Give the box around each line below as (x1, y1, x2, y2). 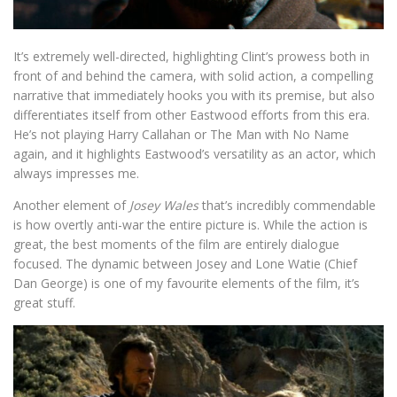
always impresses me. (13, 165, 143, 183)
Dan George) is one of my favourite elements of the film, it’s (13, 275, 360, 292)
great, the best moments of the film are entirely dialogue (13, 236, 339, 253)
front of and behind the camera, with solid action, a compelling (13, 67, 373, 85)
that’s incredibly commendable (202, 197, 376, 214)
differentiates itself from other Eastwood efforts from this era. (13, 106, 370, 124)
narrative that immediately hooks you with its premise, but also (13, 87, 375, 105)
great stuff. (13, 294, 75, 312)
